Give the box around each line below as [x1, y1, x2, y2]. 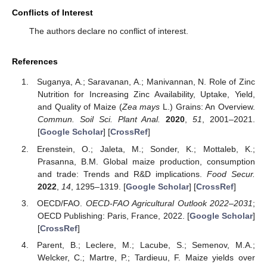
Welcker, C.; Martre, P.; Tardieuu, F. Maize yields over [37, 252, 255, 262]
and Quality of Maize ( [37, 102, 122, 112]
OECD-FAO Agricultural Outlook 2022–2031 [85, 198, 253, 208]
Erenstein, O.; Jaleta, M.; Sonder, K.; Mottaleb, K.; [37, 144, 255, 154]
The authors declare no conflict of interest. [29, 26, 188, 36]
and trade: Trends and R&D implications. [37, 169, 207, 179]
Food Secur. [206, 169, 255, 179]
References [12, 56, 58, 66]
